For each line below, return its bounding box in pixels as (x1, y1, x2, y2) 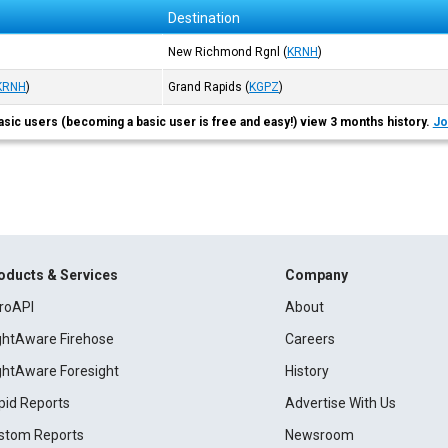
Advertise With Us (284, 395, 396, 411)
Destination (168, 10, 241, 26)
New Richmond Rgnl (168, 45, 281, 59)
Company (284, 267, 348, 283)
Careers (284, 331, 335, 347)
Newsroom (284, 427, 354, 443)
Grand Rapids (168, 80, 243, 94)
